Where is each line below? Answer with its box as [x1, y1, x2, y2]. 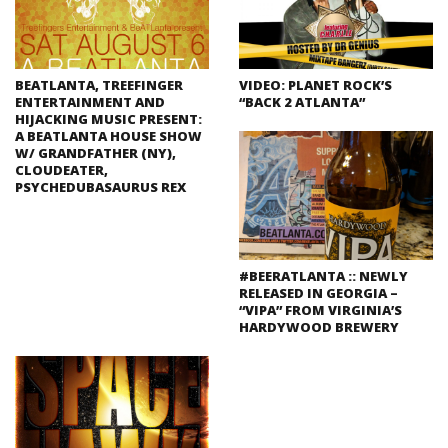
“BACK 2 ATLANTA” [239, 93, 365, 112]
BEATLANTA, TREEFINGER [15, 76, 183, 95]
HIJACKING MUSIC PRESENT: [15, 110, 202, 129]
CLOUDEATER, [15, 161, 108, 180]
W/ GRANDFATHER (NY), [15, 144, 176, 163]
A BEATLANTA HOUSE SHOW [15, 127, 202, 146]
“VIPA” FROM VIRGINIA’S [239, 301, 402, 320]
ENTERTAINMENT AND [15, 93, 165, 112]
